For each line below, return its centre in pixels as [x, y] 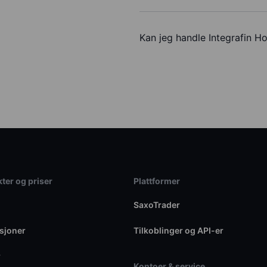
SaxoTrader [156, 205]
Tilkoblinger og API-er [178, 231]
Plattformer [156, 181]
